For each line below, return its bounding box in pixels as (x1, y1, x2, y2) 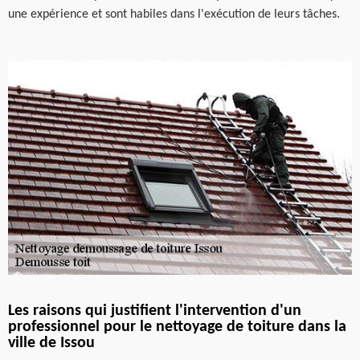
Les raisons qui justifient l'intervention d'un (8, 303, 301, 319)
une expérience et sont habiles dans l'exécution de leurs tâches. (8, 7, 340, 21)
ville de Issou (8, 335, 95, 351)
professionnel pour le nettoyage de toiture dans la (8, 319, 346, 335)
